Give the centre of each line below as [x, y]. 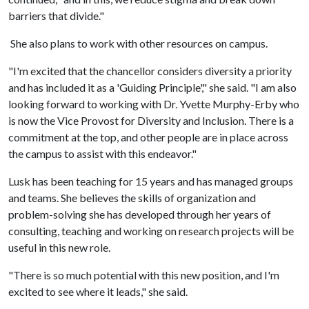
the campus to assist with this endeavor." [102, 153]
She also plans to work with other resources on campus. [138, 43]
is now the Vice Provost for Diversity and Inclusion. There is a [151, 120]
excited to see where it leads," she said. [98, 291]
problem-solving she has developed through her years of [140, 214]
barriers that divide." [56, 16]
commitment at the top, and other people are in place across [148, 137]
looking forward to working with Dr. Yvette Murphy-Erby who [154, 104]
